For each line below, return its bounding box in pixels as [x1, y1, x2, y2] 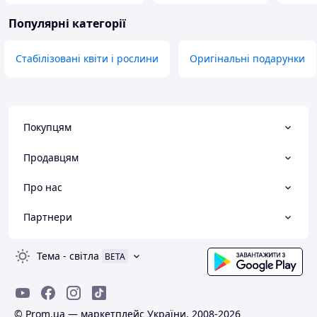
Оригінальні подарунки [190, 52, 305, 66]
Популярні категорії [8, 16, 126, 32]
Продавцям [23, 150, 79, 164]
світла [69, 249, 99, 263]
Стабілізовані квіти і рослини [16, 52, 158, 66]
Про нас [23, 180, 62, 194]
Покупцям [23, 120, 71, 134]
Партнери [23, 210, 72, 224]
